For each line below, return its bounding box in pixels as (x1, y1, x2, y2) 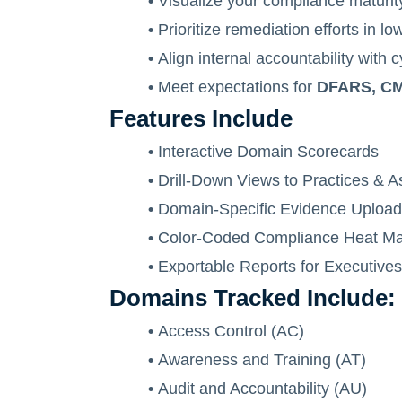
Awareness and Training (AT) (158, 351, 366, 369)
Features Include (109, 105, 293, 132)
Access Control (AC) (158, 322, 304, 340)
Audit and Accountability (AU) (158, 380, 367, 398)
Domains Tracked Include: (109, 284, 396, 311)
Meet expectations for (158, 78, 317, 96)
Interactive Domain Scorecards (158, 143, 379, 161)
